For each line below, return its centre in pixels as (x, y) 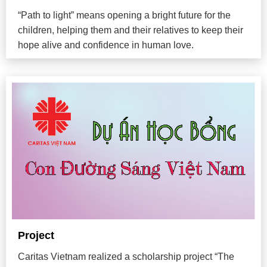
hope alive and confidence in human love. (106, 45)
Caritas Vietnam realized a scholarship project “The (126, 256)
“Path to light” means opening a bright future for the (124, 15)
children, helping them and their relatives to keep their (131, 30)
